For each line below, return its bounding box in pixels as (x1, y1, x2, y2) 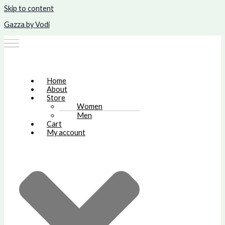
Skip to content (4, 4, 54, 13)
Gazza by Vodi (4, 20, 50, 29)
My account (47, 128, 85, 137)
